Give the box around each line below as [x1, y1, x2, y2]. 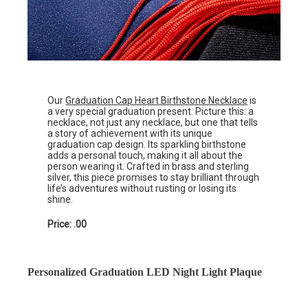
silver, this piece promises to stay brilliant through [47, 172, 260, 184]
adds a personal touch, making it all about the [47, 150, 243, 162]
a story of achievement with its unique [47, 128, 213, 140]
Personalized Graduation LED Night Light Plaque [27, 266, 262, 278]
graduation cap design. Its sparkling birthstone [47, 139, 247, 151]
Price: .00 [47, 219, 87, 230]
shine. [47, 194, 74, 206]
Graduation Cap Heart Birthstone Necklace [65, 95, 248, 107]
